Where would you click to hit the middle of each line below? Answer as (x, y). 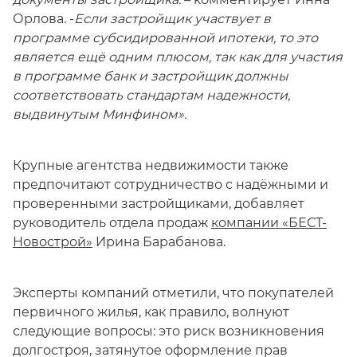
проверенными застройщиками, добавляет (159, 204)
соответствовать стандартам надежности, (151, 95)
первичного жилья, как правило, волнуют (151, 312)
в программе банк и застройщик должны (151, 76)
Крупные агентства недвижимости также (151, 165)
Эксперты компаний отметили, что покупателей (173, 293)
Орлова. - (43, 19)
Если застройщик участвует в (173, 19)
